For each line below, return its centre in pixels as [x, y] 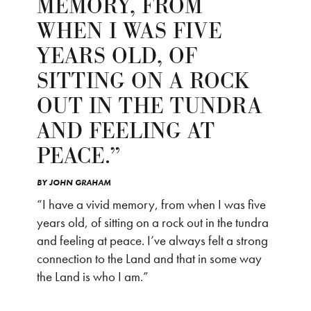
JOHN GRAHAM [81, 183]
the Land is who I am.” [93, 277]
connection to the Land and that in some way [150, 259]
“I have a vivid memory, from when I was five [152, 205]
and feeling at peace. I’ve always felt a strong [153, 241]
